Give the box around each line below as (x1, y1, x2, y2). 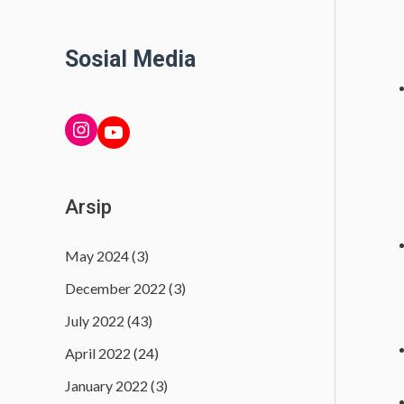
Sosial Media (65, 46, 196, 73)
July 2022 (65, 311, 124, 329)
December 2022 (65, 279, 166, 297)
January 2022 (65, 376, 148, 394)
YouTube (102, 117, 114, 144)
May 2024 (65, 246, 129, 264)
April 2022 (65, 344, 131, 362)
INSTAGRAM (69, 115, 89, 142)
